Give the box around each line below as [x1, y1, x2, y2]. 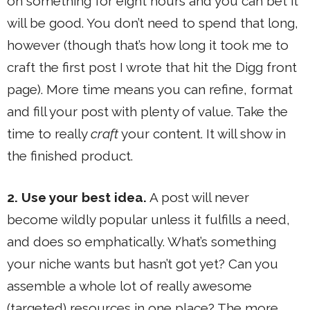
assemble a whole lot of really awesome [7, 278, 252, 293]
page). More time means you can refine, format [7, 81, 293, 97]
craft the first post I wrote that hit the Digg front [7, 59, 297, 75]
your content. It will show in [118, 125, 286, 141]
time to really [7, 125, 91, 141]
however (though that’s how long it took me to [7, 37, 289, 53]
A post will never [147, 190, 249, 205]
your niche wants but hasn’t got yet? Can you [7, 256, 278, 271]
